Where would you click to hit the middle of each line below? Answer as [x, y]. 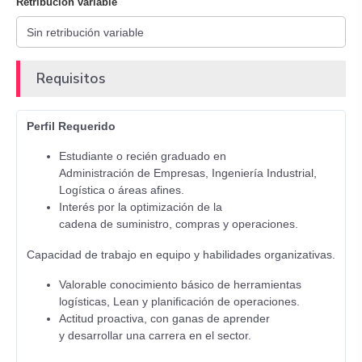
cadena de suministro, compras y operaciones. [179, 224]
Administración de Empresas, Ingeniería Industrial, [188, 173]
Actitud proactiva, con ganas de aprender [164, 318]
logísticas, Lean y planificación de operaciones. [179, 301]
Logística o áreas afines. [122, 190]
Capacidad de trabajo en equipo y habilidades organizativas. [181, 255]
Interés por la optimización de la [141, 207]
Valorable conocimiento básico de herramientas [180, 284]
